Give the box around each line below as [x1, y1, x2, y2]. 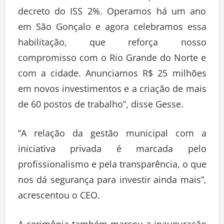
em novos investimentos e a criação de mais [17, 82, 206, 94]
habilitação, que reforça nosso [17, 35, 206, 48]
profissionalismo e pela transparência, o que [17, 157, 206, 170]
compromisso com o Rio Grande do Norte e [17, 51, 206, 63]
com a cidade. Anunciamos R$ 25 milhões [17, 66, 206, 79]
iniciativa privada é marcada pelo [17, 142, 206, 154]
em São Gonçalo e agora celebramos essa [17, 20, 206, 32]
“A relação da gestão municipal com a [17, 126, 206, 139]
